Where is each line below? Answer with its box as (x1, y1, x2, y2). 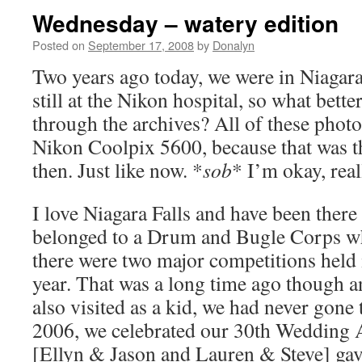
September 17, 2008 (88, 36, 194, 53)
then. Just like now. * (32, 156, 203, 183)
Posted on (32, 36, 85, 53)
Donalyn (213, 36, 255, 53)
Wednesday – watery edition (32, 6, 339, 40)
